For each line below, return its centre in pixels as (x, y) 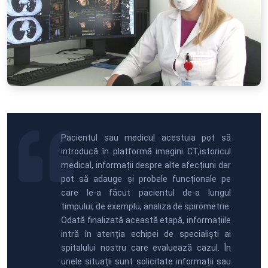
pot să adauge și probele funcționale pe (146, 179)
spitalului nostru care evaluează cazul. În (146, 248)
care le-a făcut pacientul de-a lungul (146, 193)
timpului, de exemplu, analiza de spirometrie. (146, 207)
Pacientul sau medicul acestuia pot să (146, 138)
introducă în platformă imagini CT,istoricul (146, 152)
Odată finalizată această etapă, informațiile (146, 220)
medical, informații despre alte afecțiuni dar (146, 165)
